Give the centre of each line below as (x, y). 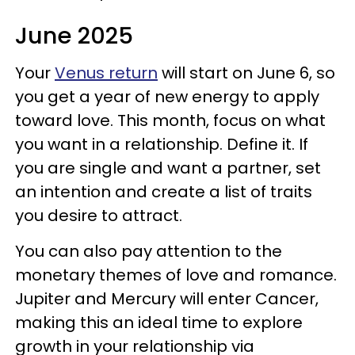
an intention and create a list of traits (164, 192)
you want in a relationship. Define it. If (162, 144)
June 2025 (74, 36)
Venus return (106, 73)
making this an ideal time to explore (159, 323)
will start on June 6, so (246, 73)
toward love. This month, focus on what (170, 120)
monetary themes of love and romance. (176, 275)
